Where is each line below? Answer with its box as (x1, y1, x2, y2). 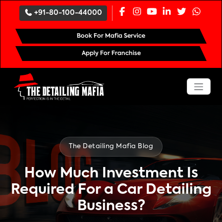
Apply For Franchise (81, 51, 141, 56)
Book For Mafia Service (76, 33, 146, 39)
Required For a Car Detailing (10, 182, 212, 197)
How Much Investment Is (24, 166, 198, 180)
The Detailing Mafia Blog (69, 143, 153, 150)
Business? (77, 199, 145, 213)
